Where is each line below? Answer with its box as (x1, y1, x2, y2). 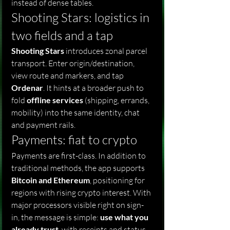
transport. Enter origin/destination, (11, 58, 136, 68)
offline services (27, 95, 83, 105)
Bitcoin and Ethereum (11, 175, 90, 185)
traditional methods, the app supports (11, 163, 146, 173)
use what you (100, 212, 150, 222)
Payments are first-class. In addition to (11, 150, 147, 161)
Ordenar (11, 83, 43, 92)
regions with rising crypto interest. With (11, 187, 152, 198)
